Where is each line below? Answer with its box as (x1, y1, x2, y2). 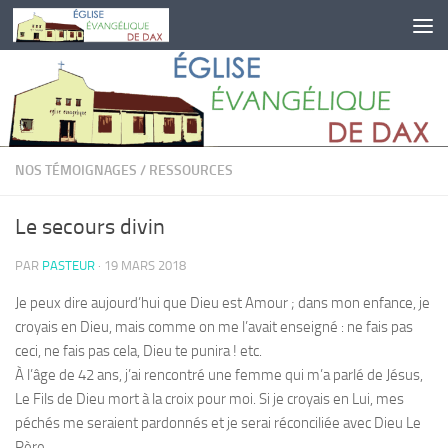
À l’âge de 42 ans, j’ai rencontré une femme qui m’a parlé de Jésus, (15, 365, 423, 384)
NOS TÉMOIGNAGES (15, 161, 137, 179)
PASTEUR (42, 257, 95, 273)
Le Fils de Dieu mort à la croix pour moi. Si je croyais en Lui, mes (15, 389, 404, 408)
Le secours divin (15, 213, 165, 240)
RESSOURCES (149, 161, 233, 179)
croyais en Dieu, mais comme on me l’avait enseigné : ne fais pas (15, 317, 413, 336)
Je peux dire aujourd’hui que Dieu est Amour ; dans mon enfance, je (15, 293, 430, 312)
